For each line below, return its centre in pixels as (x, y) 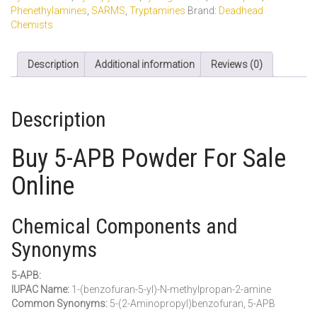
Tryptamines (157, 10)
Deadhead (241, 10)
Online (43, 186)
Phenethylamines (49, 10)
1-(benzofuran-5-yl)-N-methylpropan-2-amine (170, 290)
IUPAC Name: (40, 290)
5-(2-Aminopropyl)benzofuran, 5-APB (191, 304)
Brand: (203, 10)
